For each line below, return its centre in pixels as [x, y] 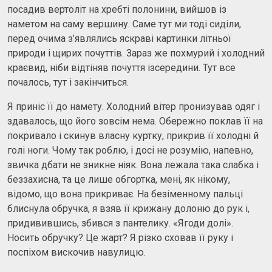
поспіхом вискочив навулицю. [76, 252]
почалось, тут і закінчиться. [68, 82]
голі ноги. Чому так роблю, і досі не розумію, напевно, [130, 150]
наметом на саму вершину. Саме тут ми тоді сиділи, [124, 24]
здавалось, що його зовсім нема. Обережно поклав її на [135, 121]
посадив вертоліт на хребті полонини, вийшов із [117, 9]
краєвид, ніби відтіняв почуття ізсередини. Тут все [121, 67]
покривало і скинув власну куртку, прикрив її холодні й [133, 135]
